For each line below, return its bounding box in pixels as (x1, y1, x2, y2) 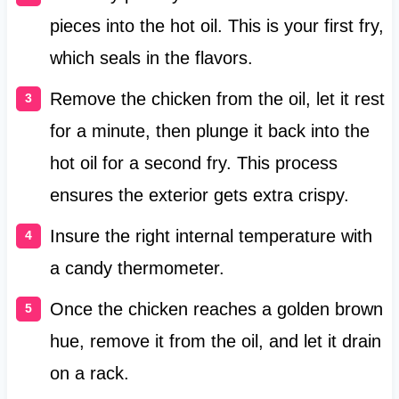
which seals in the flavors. (49, 47, 253, 68)
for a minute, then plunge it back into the (49, 120, 370, 141)
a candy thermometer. (49, 257, 224, 278)
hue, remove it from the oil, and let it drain (49, 330, 381, 351)
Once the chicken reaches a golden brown (49, 298, 383, 319)
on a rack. (49, 362, 129, 383)
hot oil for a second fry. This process (49, 152, 338, 173)
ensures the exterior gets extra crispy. (49, 184, 349, 205)
